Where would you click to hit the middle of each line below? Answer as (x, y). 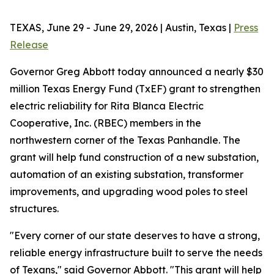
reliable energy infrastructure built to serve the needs (136, 253)
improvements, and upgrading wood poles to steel (129, 191)
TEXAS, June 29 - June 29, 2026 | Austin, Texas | (122, 28)
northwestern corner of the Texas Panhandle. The (125, 140)
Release (29, 45)
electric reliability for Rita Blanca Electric (107, 106)
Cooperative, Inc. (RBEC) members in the (106, 123)
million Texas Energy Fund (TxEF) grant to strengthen (135, 89)
